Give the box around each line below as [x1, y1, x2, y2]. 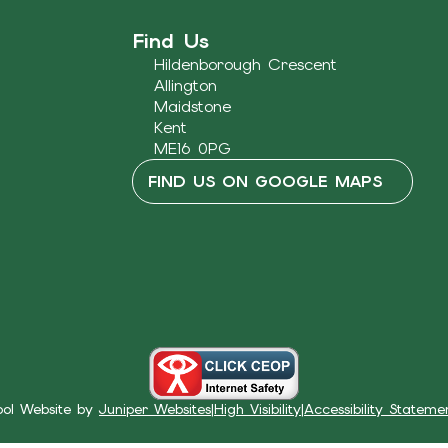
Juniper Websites [99, 399, 211, 418]
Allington [153, 74, 217, 96]
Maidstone [153, 95, 231, 117]
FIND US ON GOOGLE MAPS [147, 170, 382, 192]
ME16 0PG [153, 137, 230, 159]
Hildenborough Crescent [153, 53, 337, 75]
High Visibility [214, 399, 301, 418]
